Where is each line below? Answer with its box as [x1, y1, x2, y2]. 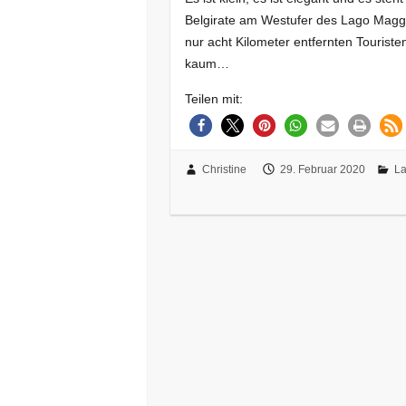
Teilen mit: [185, 91, 244, 106]
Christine [201, 163, 246, 177]
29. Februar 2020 [279, 163, 365, 177]
